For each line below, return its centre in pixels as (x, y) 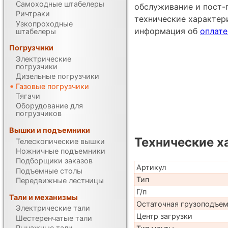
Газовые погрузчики (53, 86)
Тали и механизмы (44, 197)
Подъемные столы (49, 170)
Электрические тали (53, 208)
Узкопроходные (45, 23)
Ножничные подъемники (61, 151)
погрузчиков (39, 113)
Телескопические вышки (61, 141)
